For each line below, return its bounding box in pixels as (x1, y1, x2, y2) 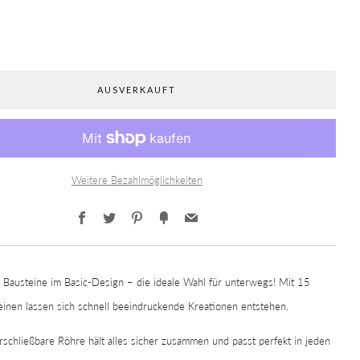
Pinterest (142, 202, 192, 219)
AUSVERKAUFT (97, 84, 177, 96)
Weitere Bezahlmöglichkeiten (71, 174, 202, 187)
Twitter (115, 202, 155, 219)
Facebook (88, 202, 142, 219)
